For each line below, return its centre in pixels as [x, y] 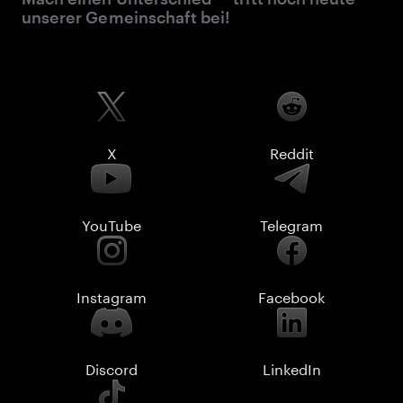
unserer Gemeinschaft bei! [126, 17]
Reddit [291, 152]
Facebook [291, 296]
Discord [112, 367]
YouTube [112, 224]
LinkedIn [291, 367]
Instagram [112, 296]
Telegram [291, 224]
